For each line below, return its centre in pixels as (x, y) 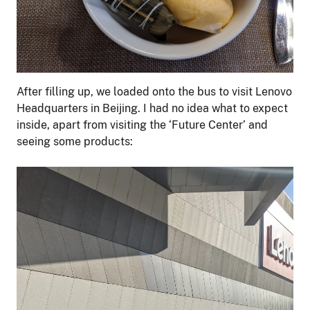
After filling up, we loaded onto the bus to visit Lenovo (154, 92)
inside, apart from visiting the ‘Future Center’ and (142, 125)
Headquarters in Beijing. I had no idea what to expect (152, 108)
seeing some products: (75, 142)
